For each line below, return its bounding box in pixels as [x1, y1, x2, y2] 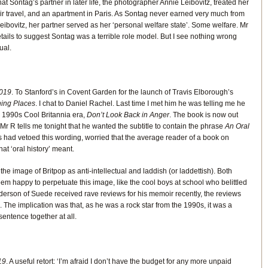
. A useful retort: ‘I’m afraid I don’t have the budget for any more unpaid [5, 257, 232, 266]
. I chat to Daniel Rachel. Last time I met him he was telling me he [35, 99, 245, 108]
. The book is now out [169, 111, 238, 120]
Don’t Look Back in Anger [86, 111, 169, 120]
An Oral [224, 122, 249, 131]
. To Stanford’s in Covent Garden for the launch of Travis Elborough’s [11, 88, 233, 97]
